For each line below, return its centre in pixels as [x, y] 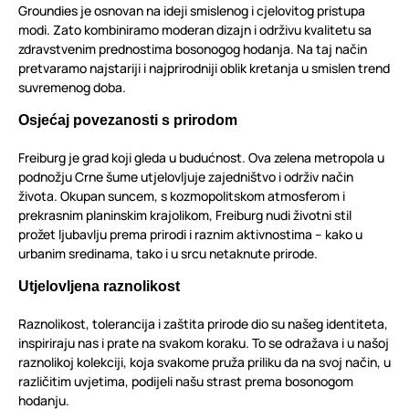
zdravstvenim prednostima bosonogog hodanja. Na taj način [193, 49]
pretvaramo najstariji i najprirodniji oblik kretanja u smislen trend [204, 68]
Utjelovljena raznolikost [99, 287]
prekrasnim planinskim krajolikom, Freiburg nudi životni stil [185, 215]
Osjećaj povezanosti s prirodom [128, 121]
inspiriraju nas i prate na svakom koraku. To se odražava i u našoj [204, 343]
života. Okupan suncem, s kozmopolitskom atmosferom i [182, 196]
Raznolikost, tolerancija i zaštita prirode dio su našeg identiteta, [203, 324]
